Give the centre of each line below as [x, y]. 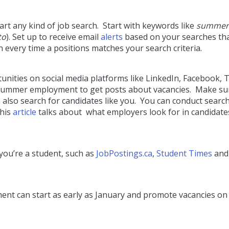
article [25, 112]
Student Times [184, 154]
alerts [112, 37]
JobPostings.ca [124, 154]
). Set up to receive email [53, 37]
